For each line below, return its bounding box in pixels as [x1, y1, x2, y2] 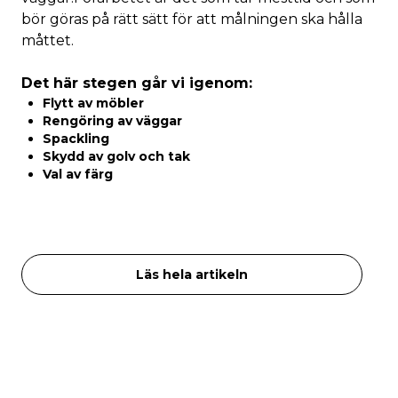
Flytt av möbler [43, 95, 144, 111]
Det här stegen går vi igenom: [21, 75, 252, 92]
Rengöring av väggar [43, 113, 182, 129]
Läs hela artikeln [136, 267, 248, 283]
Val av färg [43, 166, 113, 182]
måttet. [21, 32, 74, 49]
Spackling [43, 131, 109, 147]
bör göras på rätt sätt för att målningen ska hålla [21, 11, 362, 28]
